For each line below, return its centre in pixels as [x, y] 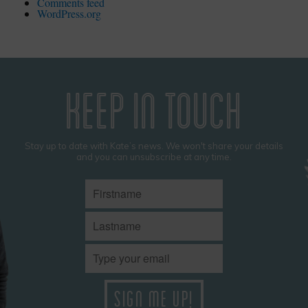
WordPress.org [69, 14]
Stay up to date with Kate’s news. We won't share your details [154, 146]
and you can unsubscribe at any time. [154, 157]
